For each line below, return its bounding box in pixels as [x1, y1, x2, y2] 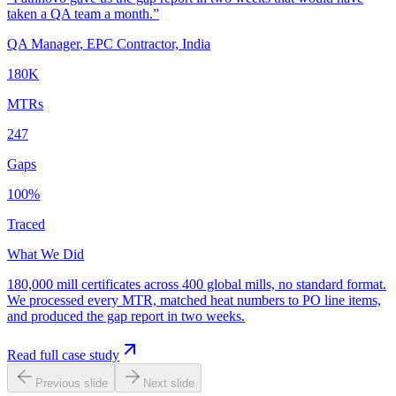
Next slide [143, 377, 194, 391]
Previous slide [35, 377, 108, 391]
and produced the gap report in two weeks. [7, 308, 245, 324]
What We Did [7, 247, 84, 263]
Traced [7, 217, 45, 232]
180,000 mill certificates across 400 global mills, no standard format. [7, 277, 386, 293]
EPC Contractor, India [87, 36, 210, 52]
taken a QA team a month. [7, 6, 153, 22]
